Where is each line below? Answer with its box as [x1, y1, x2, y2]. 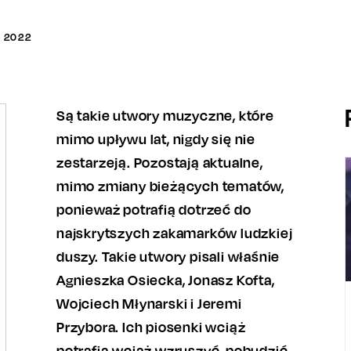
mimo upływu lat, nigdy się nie [56, 130, 256, 147]
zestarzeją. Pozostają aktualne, [56, 154, 263, 171]
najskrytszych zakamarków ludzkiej [56, 224, 293, 241]
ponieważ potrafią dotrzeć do [56, 201, 251, 218]
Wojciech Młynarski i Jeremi [56, 295, 242, 312]
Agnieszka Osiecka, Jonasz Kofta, [56, 271, 275, 288]
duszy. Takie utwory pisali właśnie [56, 248, 280, 265]
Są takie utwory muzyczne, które [56, 107, 274, 124]
